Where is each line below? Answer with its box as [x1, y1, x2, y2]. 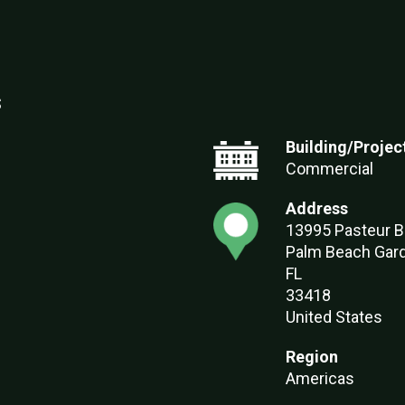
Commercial [286, 159, 373, 178]
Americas [286, 369, 354, 388]
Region [286, 347, 338, 366]
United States [286, 307, 382, 326]
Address [286, 199, 348, 218]
